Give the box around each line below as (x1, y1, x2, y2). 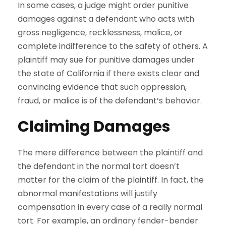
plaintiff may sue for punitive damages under (18, 54, 195, 66)
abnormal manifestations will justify (18, 188, 157, 200)
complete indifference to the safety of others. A (18, 40, 208, 52)
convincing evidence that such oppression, (18, 81, 187, 93)
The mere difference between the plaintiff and (18, 147, 203, 159)
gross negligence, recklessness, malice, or (18, 27, 183, 39)
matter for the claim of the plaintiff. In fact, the (18, 174, 204, 186)
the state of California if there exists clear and (18, 68, 199, 80)
